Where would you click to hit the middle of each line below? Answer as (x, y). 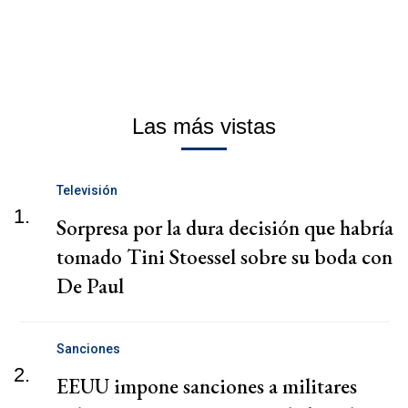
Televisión (87, 190)
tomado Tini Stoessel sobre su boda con (224, 256)
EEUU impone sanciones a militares (207, 386)
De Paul (90, 286)
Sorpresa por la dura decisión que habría (225, 227)
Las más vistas (204, 126)
